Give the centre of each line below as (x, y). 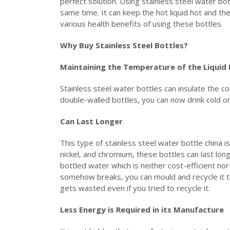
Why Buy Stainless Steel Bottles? (125, 45)
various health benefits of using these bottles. (143, 23)
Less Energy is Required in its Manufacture (143, 209)
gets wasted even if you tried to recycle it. (136, 188)
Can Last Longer (92, 121)
